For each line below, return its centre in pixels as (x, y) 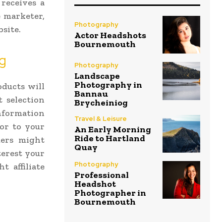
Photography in (108, 85)
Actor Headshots (110, 35)
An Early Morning (113, 130)
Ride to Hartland (110, 139)
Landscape (97, 76)
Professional (102, 175)
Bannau (91, 94)
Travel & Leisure (101, 119)
